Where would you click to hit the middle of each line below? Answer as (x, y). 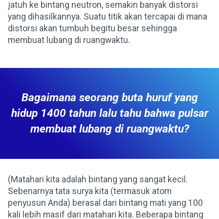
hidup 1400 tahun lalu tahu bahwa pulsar (109, 113)
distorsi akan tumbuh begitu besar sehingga (92, 29)
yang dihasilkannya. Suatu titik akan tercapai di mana (108, 17)
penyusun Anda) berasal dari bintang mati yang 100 (105, 203)
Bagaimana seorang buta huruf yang (109, 98)
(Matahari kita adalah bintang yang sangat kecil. (98, 180)
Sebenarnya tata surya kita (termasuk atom (90, 191)
